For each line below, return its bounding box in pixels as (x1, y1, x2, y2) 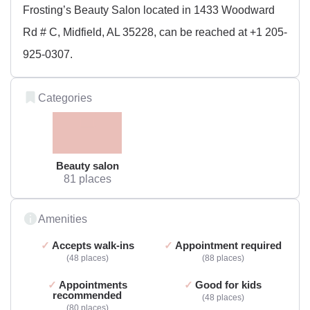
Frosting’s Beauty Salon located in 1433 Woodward (23, 3, 275, 16)
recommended (53, 289, 122, 301)
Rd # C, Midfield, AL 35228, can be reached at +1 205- (23, 25, 287, 38)
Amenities (38, 212, 87, 225)
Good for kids (195, 278, 262, 291)
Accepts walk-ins (51, 239, 134, 251)
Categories (38, 91, 92, 104)
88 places (204, 253, 241, 263)
